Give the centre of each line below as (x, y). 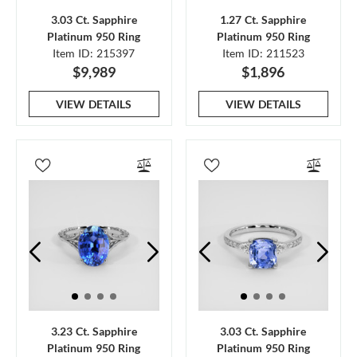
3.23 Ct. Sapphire (94, 331)
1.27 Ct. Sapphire (263, 20)
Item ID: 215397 (94, 53)
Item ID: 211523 (263, 53)
